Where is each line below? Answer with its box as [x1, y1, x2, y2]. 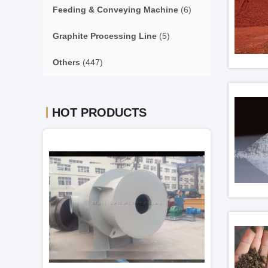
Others [53, 57, 80, 67]
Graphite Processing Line [53, 31, 157, 41]
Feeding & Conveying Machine [53, 5, 178, 14]
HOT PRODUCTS [52, 106, 147, 119]
